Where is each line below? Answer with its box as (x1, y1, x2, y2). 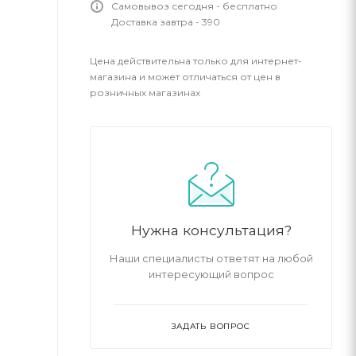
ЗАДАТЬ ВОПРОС (172, 321, 250, 331)
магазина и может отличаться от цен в (90, 71, 281, 83)
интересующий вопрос (148, 268, 274, 281)
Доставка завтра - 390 (111, 16, 220, 28)
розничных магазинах (90, 87, 200, 99)
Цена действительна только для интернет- (90, 55, 302, 67)
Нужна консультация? (130, 222, 292, 238)
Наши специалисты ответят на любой (109, 252, 313, 265)
